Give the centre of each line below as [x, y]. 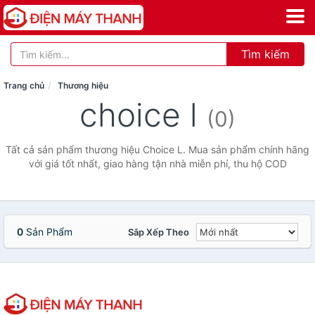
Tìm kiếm [265, 54]
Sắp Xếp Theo [159, 232]
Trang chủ [24, 85]
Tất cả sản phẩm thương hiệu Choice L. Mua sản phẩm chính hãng [157, 149]
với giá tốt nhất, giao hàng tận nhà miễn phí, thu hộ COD [157, 163]
